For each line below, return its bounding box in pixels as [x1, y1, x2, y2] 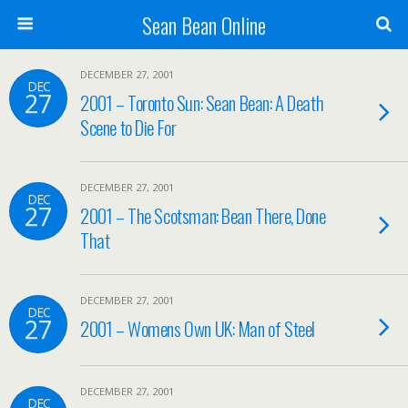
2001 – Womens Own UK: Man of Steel [80, 314, 315, 342]
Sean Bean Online [142, 8, 266, 41]
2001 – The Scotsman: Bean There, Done [80, 201, 326, 229]
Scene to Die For [80, 113, 177, 141]
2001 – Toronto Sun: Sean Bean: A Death [80, 88, 324, 117]
